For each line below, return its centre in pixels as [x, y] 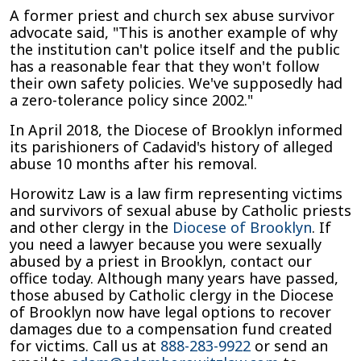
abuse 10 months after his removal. [133, 164]
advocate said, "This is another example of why [174, 32]
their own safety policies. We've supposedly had [176, 83]
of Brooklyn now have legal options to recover [170, 312]
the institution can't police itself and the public [175, 49]
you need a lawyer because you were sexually [166, 244]
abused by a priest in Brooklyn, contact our [161, 261]
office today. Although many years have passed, [174, 278]
